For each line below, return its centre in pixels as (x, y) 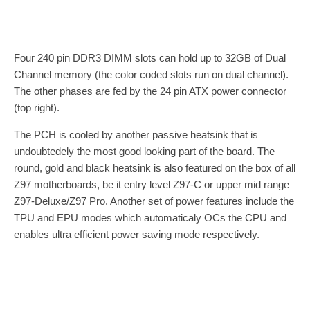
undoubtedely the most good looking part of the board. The (144, 152)
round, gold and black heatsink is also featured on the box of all (155, 168)
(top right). (37, 108)
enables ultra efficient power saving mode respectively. (137, 235)
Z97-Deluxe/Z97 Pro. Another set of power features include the (154, 201)
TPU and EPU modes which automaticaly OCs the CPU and (150, 218)
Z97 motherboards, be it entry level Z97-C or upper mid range (152, 185)
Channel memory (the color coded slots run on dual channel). (151, 75)
